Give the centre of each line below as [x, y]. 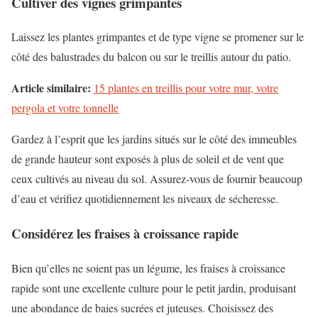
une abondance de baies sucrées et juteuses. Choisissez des [142, 307]
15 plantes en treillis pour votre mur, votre [186, 88]
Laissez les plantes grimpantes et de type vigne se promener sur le [158, 37]
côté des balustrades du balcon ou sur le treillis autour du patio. [151, 57]
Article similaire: [51, 88]
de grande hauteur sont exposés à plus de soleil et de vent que [148, 159]
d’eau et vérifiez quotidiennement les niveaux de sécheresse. [145, 199]
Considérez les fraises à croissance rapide [125, 233]
